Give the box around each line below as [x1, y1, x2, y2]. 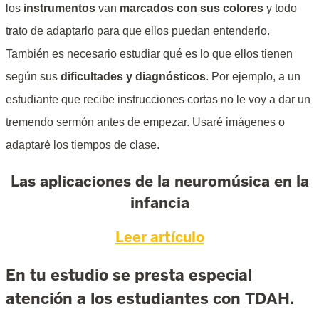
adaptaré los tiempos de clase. [6, 139, 162, 152]
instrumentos [23, 2, 95, 15]
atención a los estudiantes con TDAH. [6, 288, 294, 308]
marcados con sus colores [120, 2, 263, 15]
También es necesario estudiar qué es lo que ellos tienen [6, 48, 293, 61]
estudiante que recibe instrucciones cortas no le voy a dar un [6, 93, 310, 106]
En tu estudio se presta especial [6, 264, 252, 285]
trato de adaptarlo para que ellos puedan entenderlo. [6, 25, 270, 38]
